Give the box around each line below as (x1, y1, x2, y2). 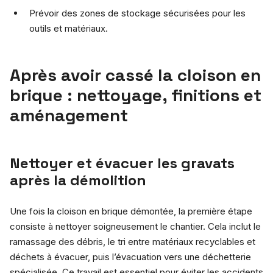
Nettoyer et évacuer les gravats (10, 153, 235, 172)
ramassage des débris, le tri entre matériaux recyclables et (10, 235, 255, 247)
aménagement (10, 104, 128, 126)
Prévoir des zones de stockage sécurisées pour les (29, 7, 246, 19)
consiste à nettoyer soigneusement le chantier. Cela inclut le (10, 220, 261, 232)
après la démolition (10, 170, 146, 190)
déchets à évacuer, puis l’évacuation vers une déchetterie (10, 250, 251, 263)
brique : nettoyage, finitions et (10, 83, 261, 106)
